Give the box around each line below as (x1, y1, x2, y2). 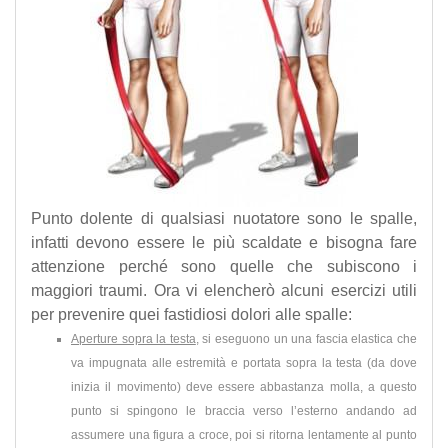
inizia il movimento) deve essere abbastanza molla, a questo (71, 379, 417, 394)
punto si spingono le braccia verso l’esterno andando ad (71, 403, 417, 418)
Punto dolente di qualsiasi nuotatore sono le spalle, (31, 209, 417, 227)
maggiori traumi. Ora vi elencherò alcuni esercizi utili (31, 281, 417, 299)
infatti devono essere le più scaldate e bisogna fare (31, 233, 417, 251)
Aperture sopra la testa (71, 331, 196, 346)
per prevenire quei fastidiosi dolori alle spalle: (31, 305, 352, 323)
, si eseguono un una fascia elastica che (195, 331, 418, 346)
